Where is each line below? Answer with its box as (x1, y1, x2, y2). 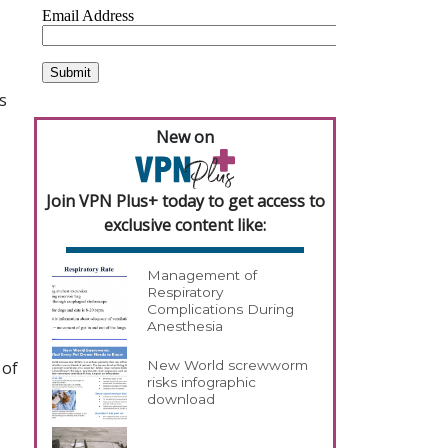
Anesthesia (147, 318, 224, 335)
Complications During (147, 301, 295, 318)
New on (156, 126, 214, 148)
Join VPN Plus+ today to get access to (45, 189, 325, 212)
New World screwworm (147, 357, 309, 374)
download (147, 391, 216, 408)
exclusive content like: (104, 213, 266, 236)
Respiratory (147, 284, 224, 301)
